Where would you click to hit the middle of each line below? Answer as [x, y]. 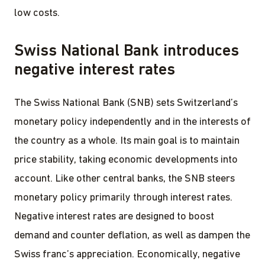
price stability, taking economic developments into [126, 160]
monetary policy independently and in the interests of [132, 122]
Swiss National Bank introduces [127, 51]
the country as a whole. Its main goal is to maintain [127, 141]
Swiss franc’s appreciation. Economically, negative [127, 254]
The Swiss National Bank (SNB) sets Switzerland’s [126, 103]
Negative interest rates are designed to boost [114, 216]
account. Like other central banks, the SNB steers [125, 179]
